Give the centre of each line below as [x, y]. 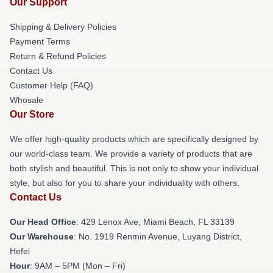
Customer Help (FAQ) [51, 85]
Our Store [32, 114]
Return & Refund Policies [58, 56]
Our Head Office [43, 222]
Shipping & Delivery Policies [63, 27]
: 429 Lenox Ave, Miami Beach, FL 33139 [155, 222]
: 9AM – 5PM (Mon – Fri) [78, 265]
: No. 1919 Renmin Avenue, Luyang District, [158, 236]
